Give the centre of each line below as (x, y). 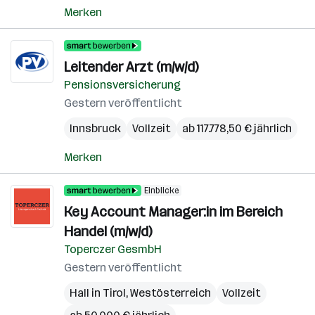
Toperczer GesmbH (113, 249)
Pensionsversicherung (122, 85)
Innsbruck (95, 128)
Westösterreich (171, 293)
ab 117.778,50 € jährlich (237, 128)
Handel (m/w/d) (108, 231)
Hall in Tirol (98, 293)
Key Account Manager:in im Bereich (173, 212)
